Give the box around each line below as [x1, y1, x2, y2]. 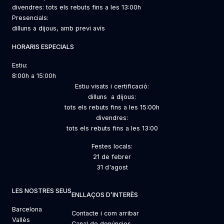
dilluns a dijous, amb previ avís [12, 24, 105, 32]
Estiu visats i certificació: [75, 82, 149, 90]
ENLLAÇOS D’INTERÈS [71, 191, 138, 199]
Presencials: [12, 13, 48, 21]
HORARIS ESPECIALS [12, 42, 74, 50]
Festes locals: [91, 142, 132, 150]
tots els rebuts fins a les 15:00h [64, 103, 159, 111]
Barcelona [12, 205, 42, 213]
